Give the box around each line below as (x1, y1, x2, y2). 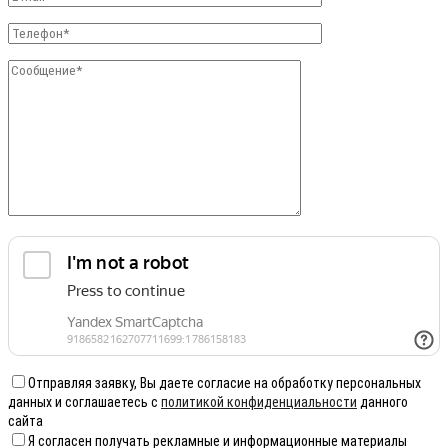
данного (357, 393, 408, 410)
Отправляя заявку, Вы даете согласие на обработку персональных (28, 374, 421, 391)
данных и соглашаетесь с (8, 393, 161, 410)
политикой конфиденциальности (161, 393, 357, 410)
